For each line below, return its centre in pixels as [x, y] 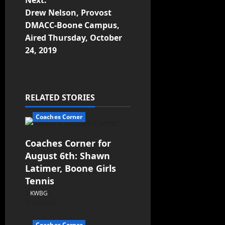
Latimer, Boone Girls [71, 168]
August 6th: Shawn [68, 156]
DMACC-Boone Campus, [72, 25]
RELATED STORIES [60, 98]
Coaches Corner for [68, 143]
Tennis [40, 181]
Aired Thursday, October [74, 38]
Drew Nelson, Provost [68, 13]
